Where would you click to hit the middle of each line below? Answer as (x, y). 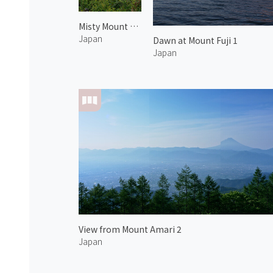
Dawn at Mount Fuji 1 (196, 40)
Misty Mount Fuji (134, 27)
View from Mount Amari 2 (130, 229)
